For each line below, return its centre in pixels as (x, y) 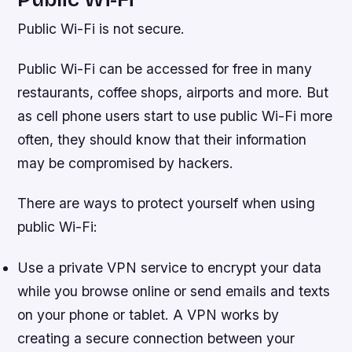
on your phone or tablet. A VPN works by (148, 314)
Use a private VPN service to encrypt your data (170, 267)
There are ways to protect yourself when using (167, 203)
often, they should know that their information (162, 140)
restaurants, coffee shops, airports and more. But (173, 93)
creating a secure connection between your (156, 338)
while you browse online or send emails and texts (174, 291)
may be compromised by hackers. (126, 163)
